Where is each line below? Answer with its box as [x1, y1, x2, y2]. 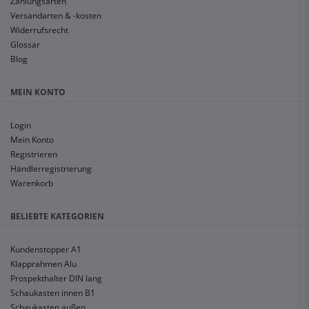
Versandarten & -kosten [10, 10, 101, 22]
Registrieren [10, 148, 57, 161]
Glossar [10, 39, 40, 51]
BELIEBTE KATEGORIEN [10, 210, 104, 223]
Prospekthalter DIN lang [10, 272, 102, 285]
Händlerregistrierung [10, 163, 92, 175]
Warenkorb [10, 177, 53, 190]
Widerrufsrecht [10, 24, 68, 37]
